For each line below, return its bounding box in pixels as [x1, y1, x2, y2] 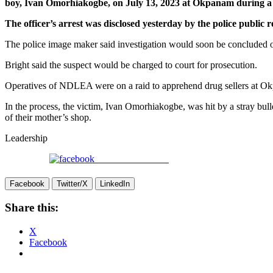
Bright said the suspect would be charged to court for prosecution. [5, 59, 257, 70]
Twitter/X [57, 179, 88, 188]
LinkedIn [100, 179, 130, 188]
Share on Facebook [94, 153, 169, 164]
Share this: [5, 201, 58, 214]
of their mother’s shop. [5, 112, 91, 122]
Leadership [5, 132, 48, 143]
